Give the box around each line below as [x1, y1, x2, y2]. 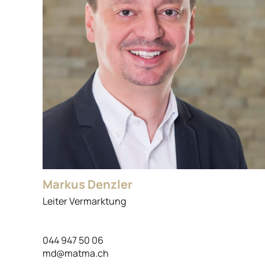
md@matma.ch [43, 246, 109, 260]
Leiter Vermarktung [43, 194, 126, 208]
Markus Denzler [43, 176, 132, 192]
